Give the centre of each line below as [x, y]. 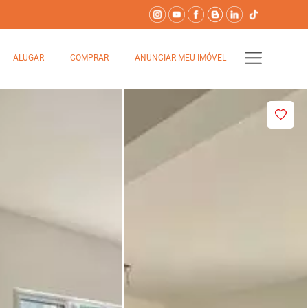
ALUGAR [28, 58]
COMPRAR [89, 58]
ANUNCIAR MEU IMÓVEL [180, 58]
